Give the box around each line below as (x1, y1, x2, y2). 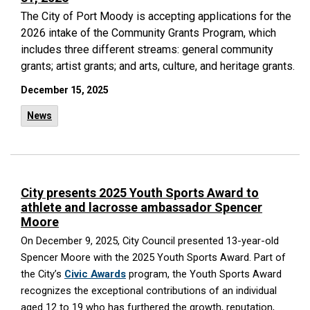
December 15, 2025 (21, 84, 109, 95)
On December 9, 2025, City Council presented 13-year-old (21, 235, 279, 247)
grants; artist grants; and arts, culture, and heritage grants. (21, 60, 295, 73)
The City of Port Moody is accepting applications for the (21, 10, 291, 23)
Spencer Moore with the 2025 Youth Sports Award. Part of (21, 251, 286, 264)
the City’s (21, 268, 64, 280)
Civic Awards (64, 268, 126, 280)
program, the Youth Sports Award (126, 268, 282, 280)
